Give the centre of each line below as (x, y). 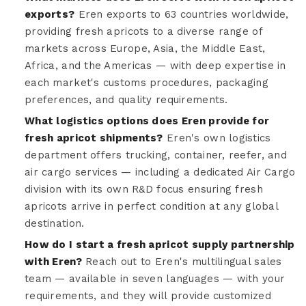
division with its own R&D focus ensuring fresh (144, 189)
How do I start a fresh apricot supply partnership (160, 244)
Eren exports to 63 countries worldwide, (182, 14)
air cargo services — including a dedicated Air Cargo (160, 172)
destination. (55, 223)
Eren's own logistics (217, 138)
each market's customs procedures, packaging (147, 82)
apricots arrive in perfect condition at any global (151, 206)
